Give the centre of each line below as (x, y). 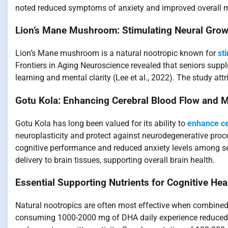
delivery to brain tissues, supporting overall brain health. (115, 160)
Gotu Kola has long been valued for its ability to (101, 123)
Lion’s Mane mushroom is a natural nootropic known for (117, 53)
